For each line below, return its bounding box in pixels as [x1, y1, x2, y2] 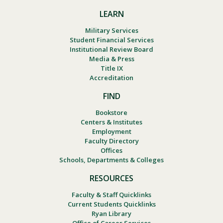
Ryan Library [92, 209, 131, 219]
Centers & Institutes [81, 117, 142, 127]
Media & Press [89, 54, 134, 64]
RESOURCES [90, 173, 133, 184]
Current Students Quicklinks [67, 200, 156, 209]
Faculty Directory [84, 136, 139, 146]
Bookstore [96, 108, 127, 117]
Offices [101, 146, 122, 155]
